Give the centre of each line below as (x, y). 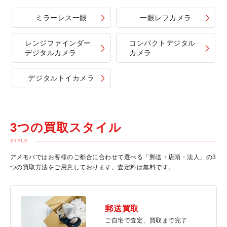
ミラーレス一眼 (61, 18)
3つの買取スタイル (66, 128)
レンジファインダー (58, 43)
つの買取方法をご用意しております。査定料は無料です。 (92, 167)
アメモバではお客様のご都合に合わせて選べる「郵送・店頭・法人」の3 (113, 157)
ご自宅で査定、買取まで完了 (146, 221)
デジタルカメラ (51, 53)
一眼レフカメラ (166, 18)
